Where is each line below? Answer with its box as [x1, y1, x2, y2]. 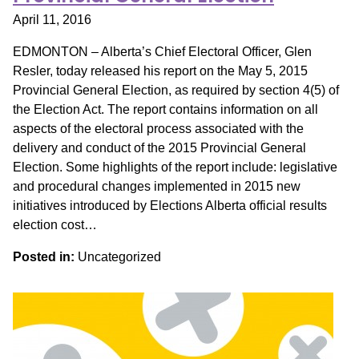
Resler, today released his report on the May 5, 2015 [13, 64, 308, 78]
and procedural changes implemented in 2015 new [13, 179, 301, 193]
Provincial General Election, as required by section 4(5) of [13, 83, 339, 97]
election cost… [13, 218, 97, 232]
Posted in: [13, 250, 75, 264]
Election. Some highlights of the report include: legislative [13, 160, 337, 174]
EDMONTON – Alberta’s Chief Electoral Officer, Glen [13, 45, 312, 58]
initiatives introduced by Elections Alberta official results [13, 199, 327, 212]
